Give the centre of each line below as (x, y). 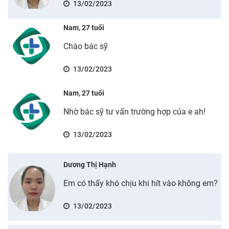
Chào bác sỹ (85, 46)
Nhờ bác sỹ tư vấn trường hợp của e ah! (134, 111)
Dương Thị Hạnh (89, 164)
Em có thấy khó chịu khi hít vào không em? (140, 183)
